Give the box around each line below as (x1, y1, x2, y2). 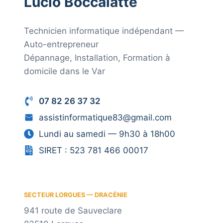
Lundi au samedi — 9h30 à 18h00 (39, 128, 175, 139)
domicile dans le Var (24, 66, 105, 76)
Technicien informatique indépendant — (24, 26, 184, 36)
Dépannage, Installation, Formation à (24, 53, 170, 63)
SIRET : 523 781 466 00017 (39, 145, 148, 155)
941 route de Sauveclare (24, 206, 122, 216)
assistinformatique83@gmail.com (39, 112, 172, 122)
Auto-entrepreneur (24, 39, 99, 49)
